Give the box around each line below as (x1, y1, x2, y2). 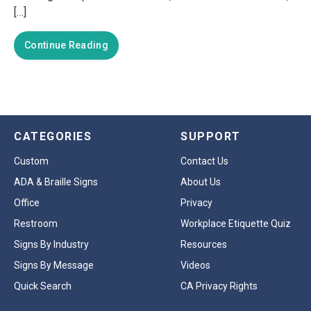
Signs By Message (14, 260, 94, 271)
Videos (180, 260, 210, 271)
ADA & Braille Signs (14, 176, 98, 187)
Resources (180, 239, 227, 250)
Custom (14, 155, 49, 167)
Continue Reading (24, 40, 108, 51)
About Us (180, 176, 221, 187)
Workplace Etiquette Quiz (180, 218, 291, 229)
